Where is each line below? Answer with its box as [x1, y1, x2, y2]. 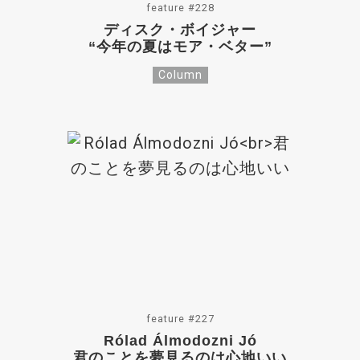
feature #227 [145, 312, 215, 325]
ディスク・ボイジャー [104, 21, 256, 38]
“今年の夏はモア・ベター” [88, 38, 272, 55]
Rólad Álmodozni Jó [103, 332, 257, 349]
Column [157, 67, 202, 81]
